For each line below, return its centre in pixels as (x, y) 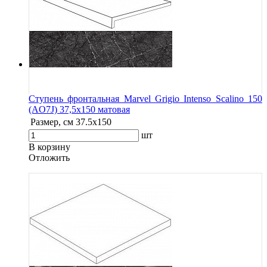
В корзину (49, 147)
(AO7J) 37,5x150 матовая (79, 109)
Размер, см (52, 122)
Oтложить (49, 157)
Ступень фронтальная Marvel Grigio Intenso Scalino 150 (145, 98)
